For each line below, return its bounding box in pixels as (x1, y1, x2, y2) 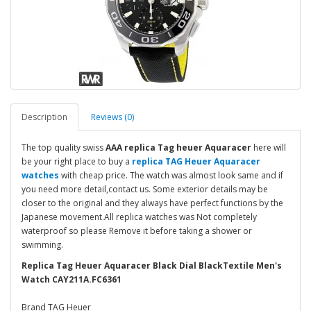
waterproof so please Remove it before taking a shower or (22, 225, 252, 237)
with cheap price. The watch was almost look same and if (59, 169, 283, 181)
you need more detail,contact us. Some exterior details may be (22, 183, 268, 195)
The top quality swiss (22, 142, 106, 153)
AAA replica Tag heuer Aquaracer (106, 142, 251, 153)
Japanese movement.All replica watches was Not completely (22, 211, 257, 223)
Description (22, 111, 67, 123)
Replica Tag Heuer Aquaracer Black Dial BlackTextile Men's (22, 260, 282, 271)
